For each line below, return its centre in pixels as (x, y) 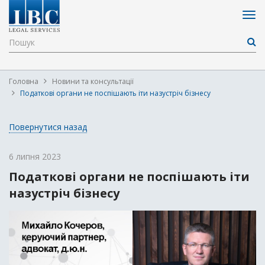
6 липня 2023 (35, 156)
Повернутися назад (48, 127)
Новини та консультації (93, 81)
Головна (24, 81)
